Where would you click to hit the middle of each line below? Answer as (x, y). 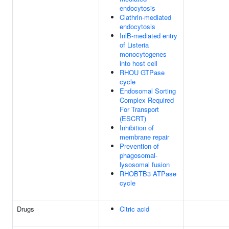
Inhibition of (137, 128)
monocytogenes (143, 54)
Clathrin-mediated (145, 17)
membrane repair (144, 137)
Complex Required (147, 100)
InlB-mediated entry (148, 36)
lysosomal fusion (145, 164)
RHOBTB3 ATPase (148, 174)
